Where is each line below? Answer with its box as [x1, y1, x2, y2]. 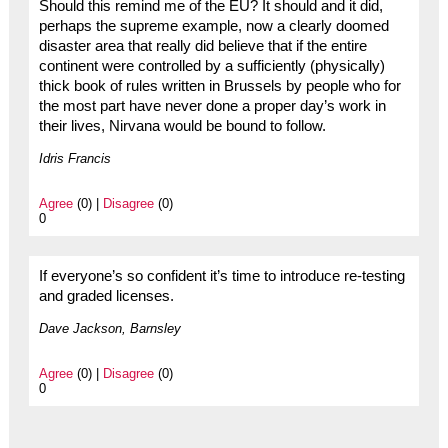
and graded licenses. [38, 287, 174, 304]
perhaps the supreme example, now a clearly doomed [38, 17, 389, 34]
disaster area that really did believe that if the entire [38, 37, 367, 54]
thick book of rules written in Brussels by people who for [38, 77, 401, 94]
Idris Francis [38, 150, 111, 166]
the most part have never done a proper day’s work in [38, 97, 386, 114]
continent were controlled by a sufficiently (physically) [38, 57, 385, 74]
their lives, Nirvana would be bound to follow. [38, 117, 326, 134]
